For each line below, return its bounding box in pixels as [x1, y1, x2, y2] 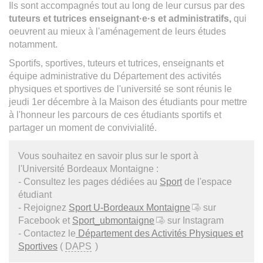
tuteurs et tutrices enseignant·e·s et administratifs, [9, 13, 234, 23]
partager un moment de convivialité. [9, 122, 157, 133]
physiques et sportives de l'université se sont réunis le [9, 83, 232, 94]
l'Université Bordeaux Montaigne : [18, 163, 159, 174]
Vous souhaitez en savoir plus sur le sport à [18, 150, 198, 161]
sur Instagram [165, 215, 224, 225]
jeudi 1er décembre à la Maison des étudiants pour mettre [9, 96, 247, 107]
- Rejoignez [18, 202, 69, 213]
